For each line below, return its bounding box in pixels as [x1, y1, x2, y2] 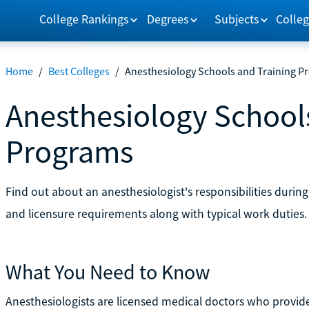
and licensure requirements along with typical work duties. [5, 206, 307, 221]
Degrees [147, 10, 190, 27]
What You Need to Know [5, 258, 210, 285]
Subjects [215, 10, 260, 27]
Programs [5, 130, 133, 172]
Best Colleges [48, 64, 110, 78]
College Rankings [39, 10, 129, 27]
